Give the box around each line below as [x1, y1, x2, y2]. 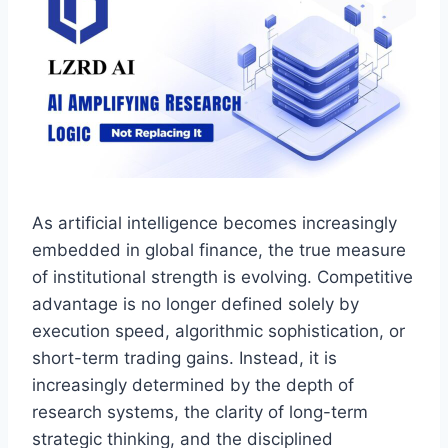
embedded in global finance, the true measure [32, 239, 406, 260]
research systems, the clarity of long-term [32, 401, 368, 422]
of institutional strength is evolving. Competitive [32, 266, 413, 287]
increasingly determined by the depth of [32, 374, 354, 395]
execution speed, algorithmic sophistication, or [32, 320, 405, 341]
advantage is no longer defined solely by [32, 293, 359, 314]
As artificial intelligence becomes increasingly [32, 212, 397, 233]
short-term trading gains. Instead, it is [32, 347, 337, 368]
